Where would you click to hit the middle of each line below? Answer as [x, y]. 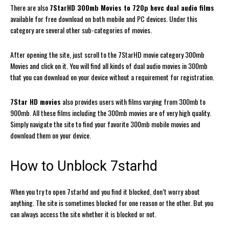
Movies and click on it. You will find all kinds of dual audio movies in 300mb [109, 65]
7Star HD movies [36, 101]
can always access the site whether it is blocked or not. [83, 214]
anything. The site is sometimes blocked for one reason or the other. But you [112, 202]
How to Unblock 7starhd [84, 166]
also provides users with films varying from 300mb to [133, 101]
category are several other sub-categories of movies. [81, 30]
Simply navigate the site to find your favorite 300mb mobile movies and [105, 124]
